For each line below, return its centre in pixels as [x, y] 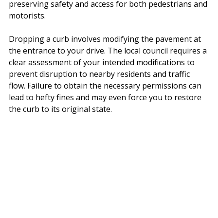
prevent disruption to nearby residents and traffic [100, 74]
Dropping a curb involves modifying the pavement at [106, 39]
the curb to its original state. [60, 109]
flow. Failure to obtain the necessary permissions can [106, 85]
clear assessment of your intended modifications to [103, 62]
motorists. [27, 15]
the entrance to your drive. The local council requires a [109, 50]
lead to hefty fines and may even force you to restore [106, 97]
